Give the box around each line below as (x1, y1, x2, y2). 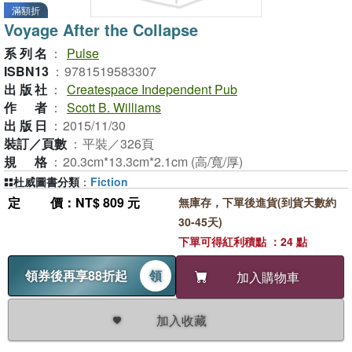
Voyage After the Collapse (4, 18, 198, 41)
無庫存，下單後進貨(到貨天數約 (178, 194, 336, 210)
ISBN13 (4, 62, 49, 80)
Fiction (90, 174, 128, 189)
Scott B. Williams (67, 98, 161, 116)
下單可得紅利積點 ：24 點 (178, 233, 307, 249)
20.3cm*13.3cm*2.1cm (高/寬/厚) (63, 152, 243, 170)
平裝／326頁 (82, 134, 154, 152)
